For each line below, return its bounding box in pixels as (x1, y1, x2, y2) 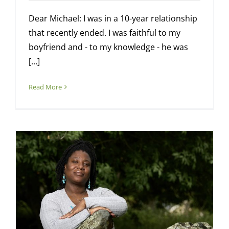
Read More (28, 82, 62, 92)
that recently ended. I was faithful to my (28, 27, 180, 39)
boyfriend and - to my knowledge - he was (28, 41, 188, 53)
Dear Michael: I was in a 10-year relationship (28, 13, 197, 25)
